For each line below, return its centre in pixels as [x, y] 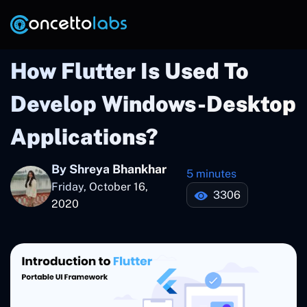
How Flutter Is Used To [130, 71]
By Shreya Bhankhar [109, 169]
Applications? [84, 137]
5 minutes [211, 174]
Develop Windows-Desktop [153, 104]
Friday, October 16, [100, 187]
